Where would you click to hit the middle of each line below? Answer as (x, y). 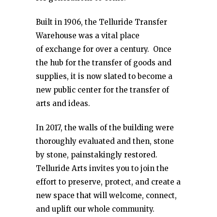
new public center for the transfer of (102, 90)
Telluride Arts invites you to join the (102, 168)
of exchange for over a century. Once (104, 49)
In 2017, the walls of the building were (105, 128)
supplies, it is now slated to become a (104, 76)
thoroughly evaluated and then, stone (105, 141)
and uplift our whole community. (95, 209)
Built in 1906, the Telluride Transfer (101, 22)
